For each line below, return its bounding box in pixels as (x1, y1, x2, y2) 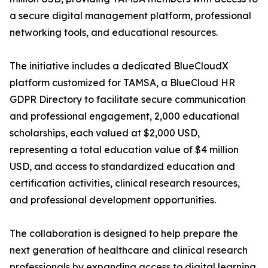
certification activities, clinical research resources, (10, 177, 240, 190)
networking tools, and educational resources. (10, 26, 218, 39)
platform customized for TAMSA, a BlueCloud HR (10, 77, 235, 89)
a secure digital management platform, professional (10, 10, 251, 22)
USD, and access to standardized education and (10, 160, 235, 173)
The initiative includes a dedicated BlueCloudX (10, 60, 229, 72)
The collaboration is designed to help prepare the (10, 227, 238, 240)
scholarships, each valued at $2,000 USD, (10, 127, 200, 139)
